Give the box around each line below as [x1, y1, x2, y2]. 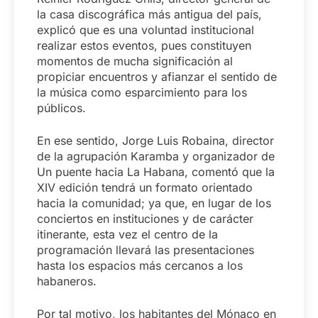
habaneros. [37, 274, 97, 289]
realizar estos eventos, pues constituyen [37, 38, 251, 53]
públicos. [37, 101, 86, 116]
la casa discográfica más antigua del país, [37, 7, 262, 22]
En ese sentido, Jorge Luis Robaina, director [37, 133, 274, 148]
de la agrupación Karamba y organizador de [37, 149, 275, 164]
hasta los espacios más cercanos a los [37, 258, 243, 273]
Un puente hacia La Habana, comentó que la [37, 165, 275, 180]
